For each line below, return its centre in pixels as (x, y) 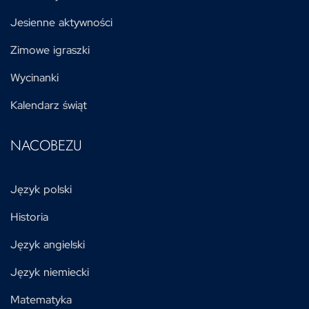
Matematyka (41, 300)
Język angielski (48, 245)
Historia (29, 217)
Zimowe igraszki (50, 50)
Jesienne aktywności (61, 22)
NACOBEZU (46, 146)
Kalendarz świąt (49, 105)
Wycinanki (34, 78)
